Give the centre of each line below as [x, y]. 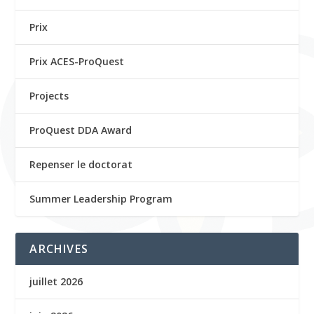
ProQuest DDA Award [81, 130]
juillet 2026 [56, 281]
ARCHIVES [59, 249]
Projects [49, 96]
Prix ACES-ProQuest [77, 61]
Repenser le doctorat [81, 164]
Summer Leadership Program [101, 199]
